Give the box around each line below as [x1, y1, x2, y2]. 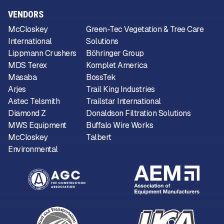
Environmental [8, 144, 58, 155]
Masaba [8, 72, 36, 83]
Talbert [86, 132, 111, 143]
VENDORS [8, 9, 43, 20]
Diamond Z [8, 108, 46, 119]
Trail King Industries [86, 84, 155, 95]
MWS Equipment [8, 120, 66, 131]
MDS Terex [8, 60, 47, 71]
